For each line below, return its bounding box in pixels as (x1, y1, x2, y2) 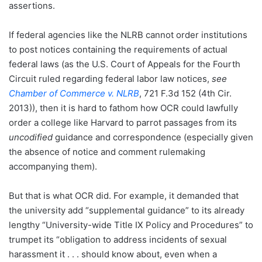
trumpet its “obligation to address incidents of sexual (9, 234, 227, 246)
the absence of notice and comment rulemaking (9, 146, 205, 158)
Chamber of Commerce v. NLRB (9, 88, 139, 99)
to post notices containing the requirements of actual (9, 44, 227, 56)
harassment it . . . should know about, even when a (9, 249, 217, 260)
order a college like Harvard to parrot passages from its (9, 117, 237, 129)
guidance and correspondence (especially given (53, 132, 253, 143)
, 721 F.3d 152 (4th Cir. (139, 88, 232, 99)
